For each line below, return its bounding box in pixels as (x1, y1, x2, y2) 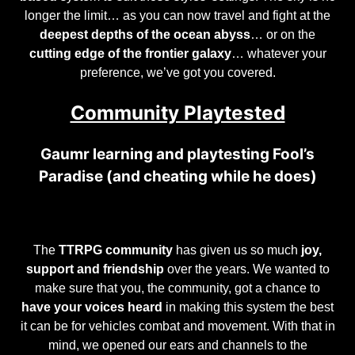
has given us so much (173, 242, 298, 257)
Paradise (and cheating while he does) (38, 167, 317, 186)
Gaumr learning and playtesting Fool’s (40, 145, 315, 164)
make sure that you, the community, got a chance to (35, 280, 320, 295)
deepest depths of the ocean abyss (40, 27, 250, 42)
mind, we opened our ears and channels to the (48, 337, 307, 352)
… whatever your (231, 46, 326, 61)
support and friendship (25, 261, 164, 276)
